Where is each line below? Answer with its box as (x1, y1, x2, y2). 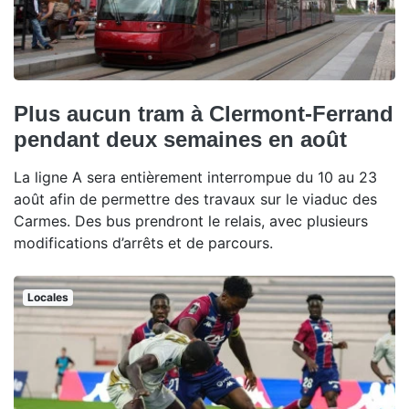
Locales (26, 289, 68, 304)
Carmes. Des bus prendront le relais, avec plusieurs (14, 211, 368, 230)
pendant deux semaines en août (14, 126, 347, 152)
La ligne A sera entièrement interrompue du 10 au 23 (14, 167, 377, 186)
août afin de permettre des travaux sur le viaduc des (14, 189, 377, 208)
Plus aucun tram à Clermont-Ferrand (14, 100, 393, 126)
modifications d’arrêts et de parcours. (14, 233, 273, 252)
